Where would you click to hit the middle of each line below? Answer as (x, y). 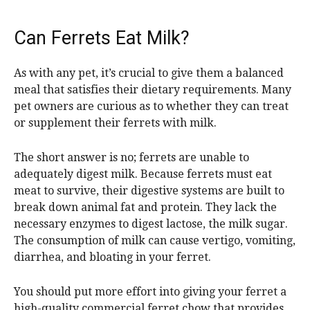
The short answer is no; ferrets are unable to (131, 158)
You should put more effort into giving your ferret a (150, 292)
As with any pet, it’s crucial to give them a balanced (149, 73)
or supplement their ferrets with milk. (115, 123)
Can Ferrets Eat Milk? (102, 38)
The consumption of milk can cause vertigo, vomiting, (155, 241)
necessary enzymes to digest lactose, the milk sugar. (151, 224)
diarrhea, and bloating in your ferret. (112, 257)
